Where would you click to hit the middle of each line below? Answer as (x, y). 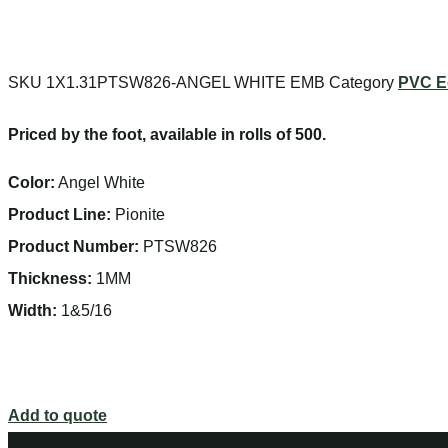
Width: (32, 310)
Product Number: (73, 246)
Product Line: (59, 214)
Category (361, 82)
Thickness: (50, 278)
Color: (31, 182)
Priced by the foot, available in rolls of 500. (167, 134)
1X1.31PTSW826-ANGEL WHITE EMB (187, 82)
